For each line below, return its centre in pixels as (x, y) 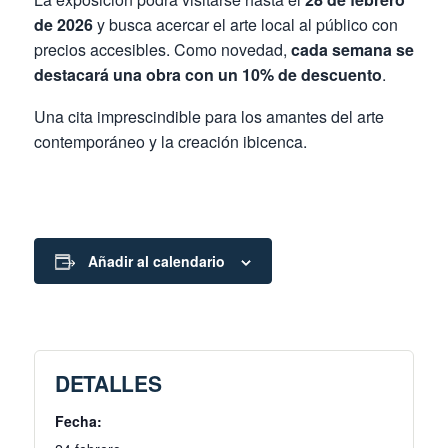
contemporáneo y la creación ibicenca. (170, 142)
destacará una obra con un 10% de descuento (208, 74)
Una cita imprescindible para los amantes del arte (209, 117)
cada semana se (352, 49)
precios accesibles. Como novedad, (162, 49)
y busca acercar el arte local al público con (245, 24)
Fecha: (78, 421)
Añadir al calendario (156, 261)
